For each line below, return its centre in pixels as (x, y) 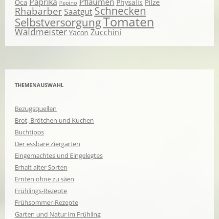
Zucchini (106, 32)
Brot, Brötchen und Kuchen (54, 120)
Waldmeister (41, 32)
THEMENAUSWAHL (39, 85)
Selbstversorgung (58, 22)
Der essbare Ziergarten (47, 143)
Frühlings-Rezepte (41, 190)
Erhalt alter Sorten (41, 167)
